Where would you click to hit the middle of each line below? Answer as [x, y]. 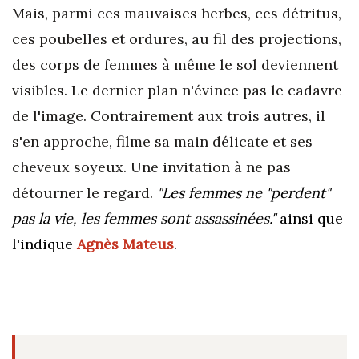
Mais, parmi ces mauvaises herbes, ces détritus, [177, 13]
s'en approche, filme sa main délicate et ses [162, 141]
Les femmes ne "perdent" [246, 192]
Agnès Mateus [125, 244]
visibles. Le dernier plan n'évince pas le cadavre [177, 90]
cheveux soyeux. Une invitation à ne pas [151, 167]
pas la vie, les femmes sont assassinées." [144, 218]
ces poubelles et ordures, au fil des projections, [177, 38]
